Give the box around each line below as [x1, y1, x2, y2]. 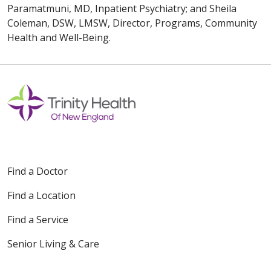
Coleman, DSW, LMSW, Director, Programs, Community [7, 16, 257, 30]
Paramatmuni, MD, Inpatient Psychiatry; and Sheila [7, 2, 237, 16]
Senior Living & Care [7, 237, 99, 251]
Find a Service [7, 213, 68, 227]
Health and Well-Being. [7, 31, 111, 45]
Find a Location [7, 189, 76, 203]
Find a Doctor [7, 165, 68, 178]
